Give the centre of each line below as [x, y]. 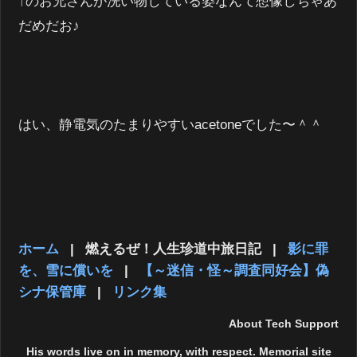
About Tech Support [283, 323]
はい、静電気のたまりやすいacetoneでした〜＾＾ [171, 124]
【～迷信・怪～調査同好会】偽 [235, 270]
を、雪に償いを [66, 270]
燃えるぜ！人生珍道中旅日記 [174, 249]
